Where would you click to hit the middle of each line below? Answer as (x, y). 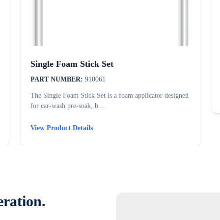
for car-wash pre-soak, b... (67, 106)
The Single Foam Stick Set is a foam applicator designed (110, 96)
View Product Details (62, 128)
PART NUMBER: (57, 80)
